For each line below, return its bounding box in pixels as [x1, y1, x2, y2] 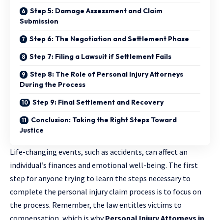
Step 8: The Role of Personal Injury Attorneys [30, 70, 183, 79]
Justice [20, 126, 44, 135]
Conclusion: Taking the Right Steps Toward [31, 115, 177, 125]
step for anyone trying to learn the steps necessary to [10, 173, 191, 184]
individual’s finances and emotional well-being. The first [10, 160, 198, 170]
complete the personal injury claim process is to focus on [10, 187, 201, 197]
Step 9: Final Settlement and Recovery [32, 98, 164, 107]
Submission [20, 17, 58, 26]
